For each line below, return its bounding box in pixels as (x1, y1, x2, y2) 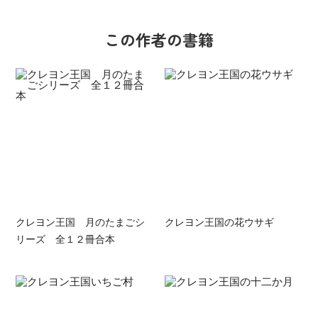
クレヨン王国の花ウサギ (164, 214, 274, 229)
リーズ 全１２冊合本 (16, 231, 116, 246)
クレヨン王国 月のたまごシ (16, 214, 146, 229)
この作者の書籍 (104, 28, 214, 51)
